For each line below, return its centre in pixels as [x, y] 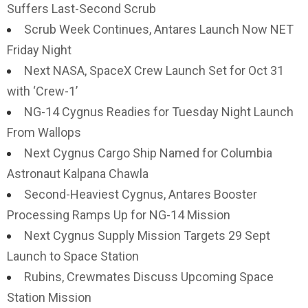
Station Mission [49, 297]
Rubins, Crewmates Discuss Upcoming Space [149, 277]
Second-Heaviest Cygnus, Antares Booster [141, 194]
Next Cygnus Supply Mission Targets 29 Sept [147, 235]
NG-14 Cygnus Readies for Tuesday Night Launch [159, 112]
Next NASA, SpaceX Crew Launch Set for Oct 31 [154, 70]
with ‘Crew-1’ [42, 91]
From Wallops [44, 132]
